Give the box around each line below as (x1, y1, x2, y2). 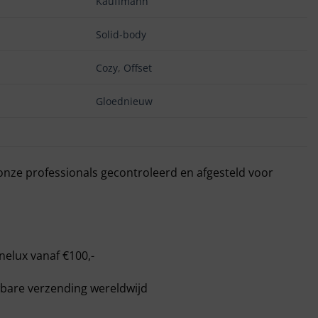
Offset (123, 60, 152, 75)
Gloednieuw (95, 94, 153, 108)
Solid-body (95, 27, 146, 41)
